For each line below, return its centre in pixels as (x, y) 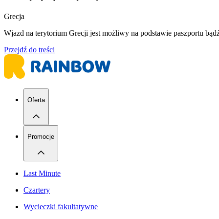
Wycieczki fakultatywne (61, 207)
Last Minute (42, 174)
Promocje (41, 137)
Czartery (37, 190)
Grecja (14, 17)
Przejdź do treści (29, 50)
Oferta (36, 100)
